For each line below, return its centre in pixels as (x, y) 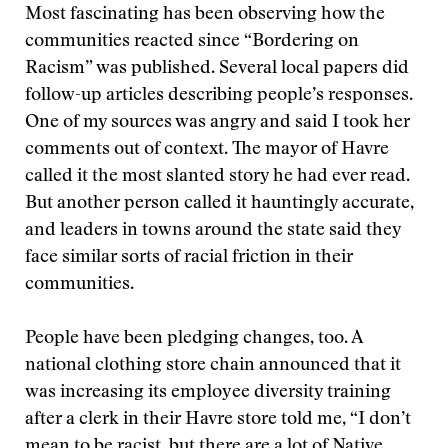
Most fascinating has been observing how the (205, 15)
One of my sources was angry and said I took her (217, 123)
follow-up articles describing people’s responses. (219, 96)
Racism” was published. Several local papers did (217, 69)
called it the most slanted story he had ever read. (217, 177)
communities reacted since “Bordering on (192, 42)
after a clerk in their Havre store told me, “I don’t (218, 420)
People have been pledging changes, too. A (193, 339)
